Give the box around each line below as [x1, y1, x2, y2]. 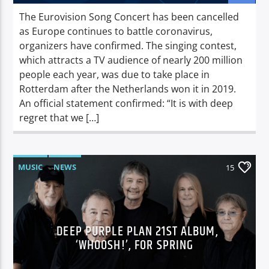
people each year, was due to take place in [19, 67, 210, 81]
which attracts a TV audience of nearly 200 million [19, 53, 243, 67]
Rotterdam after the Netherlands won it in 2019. [19, 82, 237, 95]
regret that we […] [19, 110, 100, 124]
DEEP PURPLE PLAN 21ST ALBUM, [56, 220, 219, 242]
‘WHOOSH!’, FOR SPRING [75, 234, 194, 256]
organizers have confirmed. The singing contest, [19, 38, 237, 52]
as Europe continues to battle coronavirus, [19, 24, 213, 38]
